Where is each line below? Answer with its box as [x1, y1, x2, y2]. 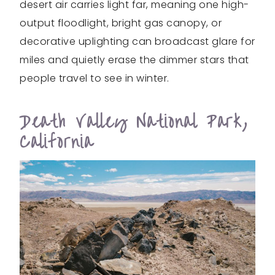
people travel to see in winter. [20, 71, 169, 85]
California [20, 125, 93, 158]
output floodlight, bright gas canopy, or [20, 15, 222, 30]
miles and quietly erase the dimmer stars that [20, 52, 249, 67]
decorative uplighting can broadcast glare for [20, 34, 255, 48]
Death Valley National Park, [20, 105, 248, 138]
